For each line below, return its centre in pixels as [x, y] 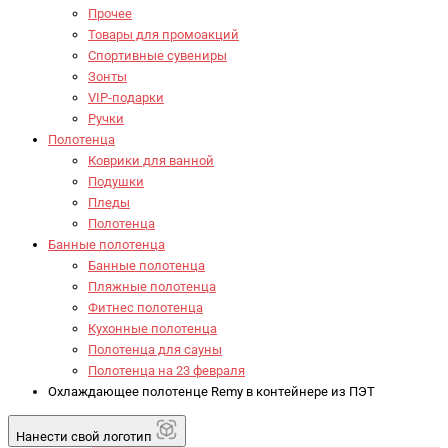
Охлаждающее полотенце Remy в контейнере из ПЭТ [211, 392]
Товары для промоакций [163, 35]
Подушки [116, 182]
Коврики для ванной [151, 161]
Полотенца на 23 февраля [166, 371]
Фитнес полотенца [145, 308]
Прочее [110, 14]
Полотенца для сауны [155, 350]
